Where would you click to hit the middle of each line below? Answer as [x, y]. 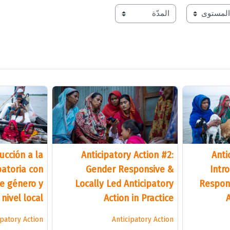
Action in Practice [138, 198]
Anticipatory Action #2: [127, 155]
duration [161, 19]
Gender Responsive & [129, 169]
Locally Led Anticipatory [124, 183]
